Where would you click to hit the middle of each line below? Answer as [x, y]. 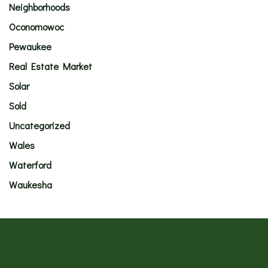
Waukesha [31, 185]
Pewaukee [30, 46]
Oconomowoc [36, 27]
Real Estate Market [51, 66]
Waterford [30, 165]
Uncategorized [39, 125]
